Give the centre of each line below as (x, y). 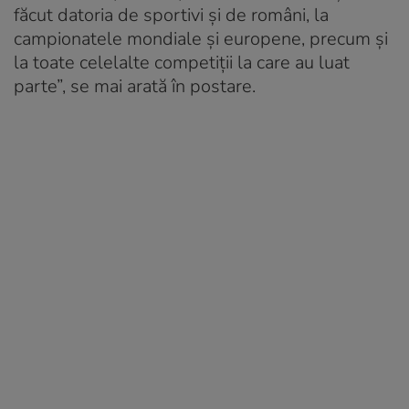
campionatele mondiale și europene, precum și (201, 38)
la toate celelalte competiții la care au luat (182, 62)
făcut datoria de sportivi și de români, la (171, 15)
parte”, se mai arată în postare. (135, 86)
